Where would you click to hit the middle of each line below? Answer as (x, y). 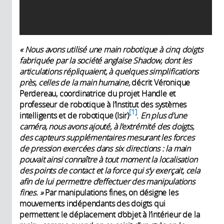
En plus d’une (164, 115)
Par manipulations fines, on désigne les (111, 192)
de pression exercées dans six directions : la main (105, 148)
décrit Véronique (160, 82)
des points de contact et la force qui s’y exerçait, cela (110, 170)
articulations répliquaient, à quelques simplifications (109, 71)
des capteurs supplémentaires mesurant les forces (107, 137)
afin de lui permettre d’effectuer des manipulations (107, 181)
